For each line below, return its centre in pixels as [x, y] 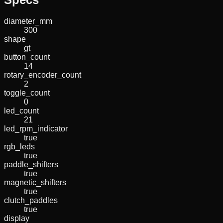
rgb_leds [19, 146]
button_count [27, 57]
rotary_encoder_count [43, 75]
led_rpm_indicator [36, 128]
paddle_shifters [31, 164]
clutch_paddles [31, 200]
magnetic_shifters [35, 182]
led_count [21, 111]
